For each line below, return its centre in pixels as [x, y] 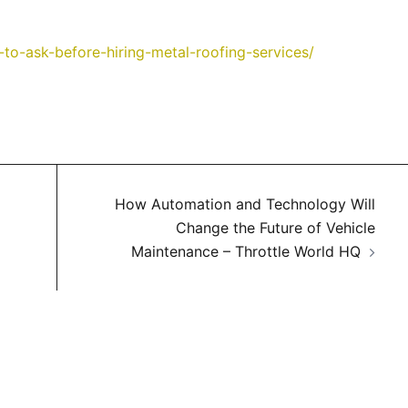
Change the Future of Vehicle [275, 228]
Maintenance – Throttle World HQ [245, 251]
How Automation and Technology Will [245, 204]
